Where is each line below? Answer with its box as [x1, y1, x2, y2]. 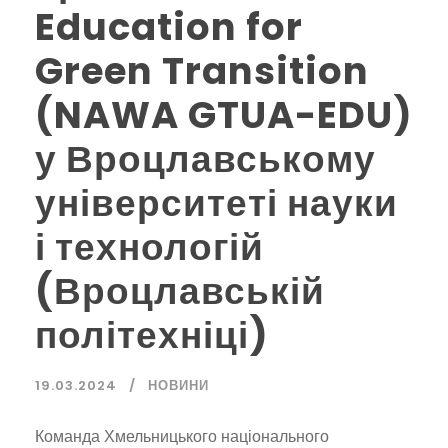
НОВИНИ [148, 376, 209, 396]
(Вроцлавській [35, 265, 325, 318]
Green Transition [35, 45, 369, 98]
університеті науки [35, 177, 398, 230]
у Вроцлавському [35, 133, 376, 186]
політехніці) [35, 309, 269, 362]
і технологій [35, 221, 264, 274]
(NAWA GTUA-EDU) [35, 89, 413, 142]
